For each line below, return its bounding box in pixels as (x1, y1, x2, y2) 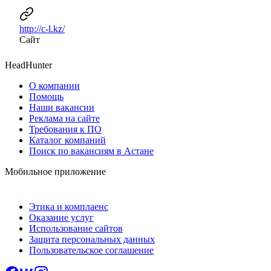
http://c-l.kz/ (19, 23, 65, 34)
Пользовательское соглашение (29, 244, 154, 255)
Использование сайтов (29, 223, 123, 233)
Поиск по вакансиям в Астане (29, 145, 154, 156)
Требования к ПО (29, 123, 102, 134)
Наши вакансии (29, 102, 94, 113)
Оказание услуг (29, 212, 94, 223)
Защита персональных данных (29, 233, 155, 244)
